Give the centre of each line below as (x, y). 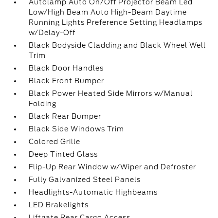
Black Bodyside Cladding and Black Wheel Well (118, 45)
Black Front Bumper (67, 81)
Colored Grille (55, 142)
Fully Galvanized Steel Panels (85, 180)
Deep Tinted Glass (64, 154)
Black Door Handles (66, 68)
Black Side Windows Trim (77, 129)
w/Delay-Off (52, 33)
